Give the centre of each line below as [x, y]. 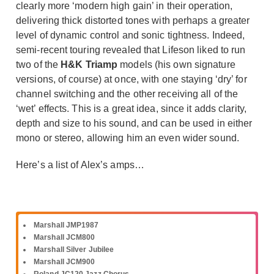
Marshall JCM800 [65, 237]
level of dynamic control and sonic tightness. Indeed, [131, 35]
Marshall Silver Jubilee [74, 249]
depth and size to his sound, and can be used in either [134, 123]
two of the [39, 64]
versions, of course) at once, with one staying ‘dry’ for [131, 79]
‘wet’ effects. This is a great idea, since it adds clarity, [131, 108]
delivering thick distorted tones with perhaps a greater [133, 20]
